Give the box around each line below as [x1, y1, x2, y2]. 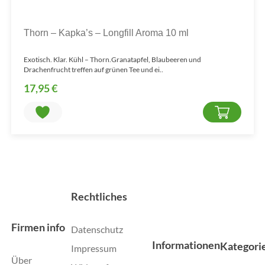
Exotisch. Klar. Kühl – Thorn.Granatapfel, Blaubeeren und [23, 54, 201, 64]
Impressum [71, 243, 117, 254]
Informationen [152, 238, 221, 252]
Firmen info [11, 221, 66, 234]
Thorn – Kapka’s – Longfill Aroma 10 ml [23, 27, 189, 38]
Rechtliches [71, 190, 128, 203]
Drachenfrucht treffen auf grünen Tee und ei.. [23, 64, 163, 74]
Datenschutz [71, 224, 124, 235]
